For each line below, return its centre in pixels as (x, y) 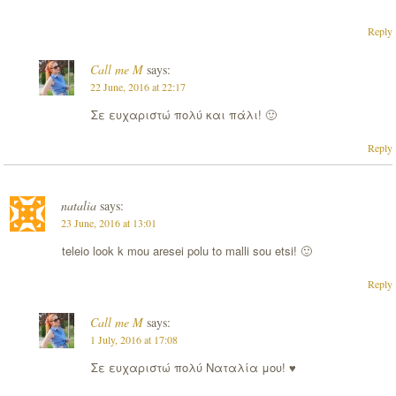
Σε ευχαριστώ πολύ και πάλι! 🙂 (183, 114)
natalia (78, 205)
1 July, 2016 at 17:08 (133, 340)
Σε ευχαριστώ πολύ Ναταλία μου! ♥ (193, 368)
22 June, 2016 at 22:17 (137, 86)
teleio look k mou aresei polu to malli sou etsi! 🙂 (187, 250)
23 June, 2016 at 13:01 (108, 222)
